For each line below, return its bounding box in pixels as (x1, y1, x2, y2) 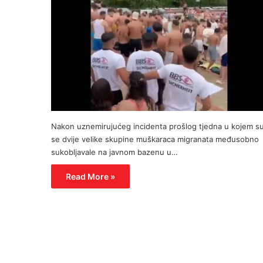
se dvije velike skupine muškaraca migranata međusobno (51, 134, 259, 144)
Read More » (66, 171, 115, 181)
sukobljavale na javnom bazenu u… (51, 147, 178, 157)
